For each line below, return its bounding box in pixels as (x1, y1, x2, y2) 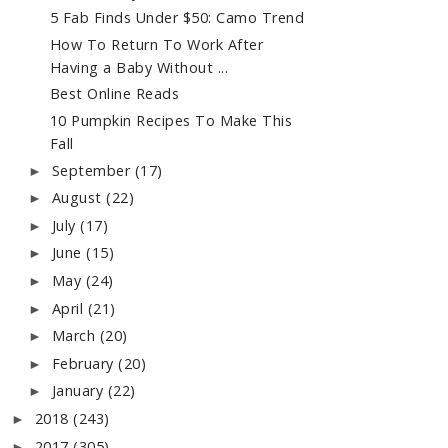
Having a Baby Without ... (49, 57, 229, 77)
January (51, 381, 108, 401)
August (51, 188, 107, 208)
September (51, 160, 135, 180)
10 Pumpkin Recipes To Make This (49, 111, 293, 131)
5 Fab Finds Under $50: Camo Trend (49, 8, 305, 28)
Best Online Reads (49, 84, 180, 104)
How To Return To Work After (49, 34, 264, 54)
